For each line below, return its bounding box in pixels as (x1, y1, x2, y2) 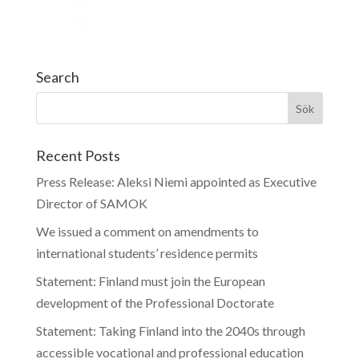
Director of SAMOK (35, 196, 147, 212)
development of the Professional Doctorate (35, 295, 274, 311)
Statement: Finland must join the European (35, 273, 265, 289)
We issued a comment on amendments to (35, 224, 259, 240)
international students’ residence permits (35, 245, 258, 261)
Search (35, 68, 79, 87)
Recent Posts (35, 147, 120, 165)
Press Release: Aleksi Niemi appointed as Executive (35, 174, 317, 190)
